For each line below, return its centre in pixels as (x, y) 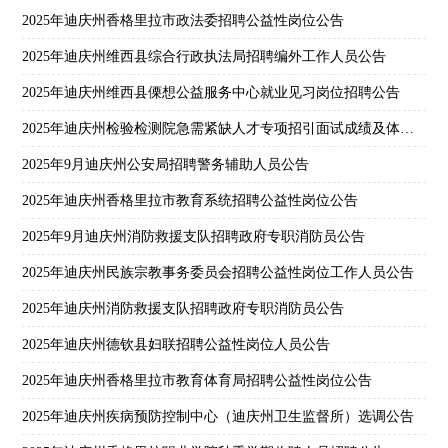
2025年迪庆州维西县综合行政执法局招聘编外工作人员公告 (204, 57)
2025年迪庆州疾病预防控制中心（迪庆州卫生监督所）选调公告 (218, 417)
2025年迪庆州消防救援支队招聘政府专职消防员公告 (183, 309)
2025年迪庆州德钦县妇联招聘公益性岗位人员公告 (176, 345)
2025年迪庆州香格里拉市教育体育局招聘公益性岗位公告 (197, 381)
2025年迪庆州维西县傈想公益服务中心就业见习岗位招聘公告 (211, 93)
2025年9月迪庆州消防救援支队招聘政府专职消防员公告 (194, 237)
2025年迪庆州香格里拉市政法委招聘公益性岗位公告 (183, 21)
